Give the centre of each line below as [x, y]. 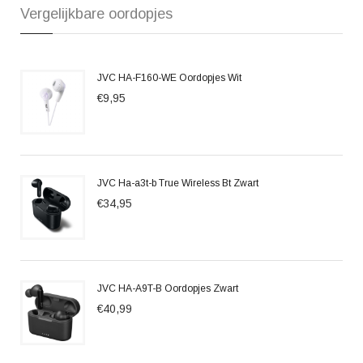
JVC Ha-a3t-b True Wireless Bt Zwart [178, 183]
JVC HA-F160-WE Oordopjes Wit [169, 78]
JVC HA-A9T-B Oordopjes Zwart [168, 288]
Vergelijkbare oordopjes [96, 14]
